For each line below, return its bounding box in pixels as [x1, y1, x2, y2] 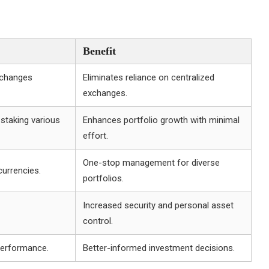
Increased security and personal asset [83, 200, 234, 211]
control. [83, 216, 113, 226]
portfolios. [83, 173, 124, 184]
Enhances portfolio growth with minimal [83, 115, 240, 125]
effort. [83, 130, 108, 141]
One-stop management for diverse [83, 157, 220, 168]
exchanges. [83, 88, 127, 98]
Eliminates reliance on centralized [83, 72, 214, 83]
